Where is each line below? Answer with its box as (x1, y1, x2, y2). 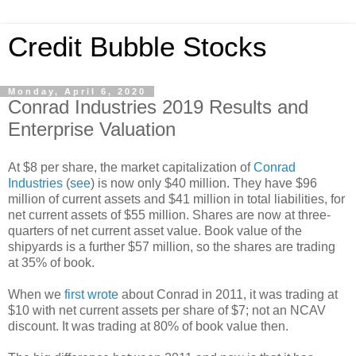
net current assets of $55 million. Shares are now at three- (8, 207, 331, 222)
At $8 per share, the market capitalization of (8, 160, 253, 174)
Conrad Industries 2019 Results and (8, 96, 308, 118)
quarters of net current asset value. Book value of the (8, 223, 302, 238)
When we (8, 287, 64, 301)
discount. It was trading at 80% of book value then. (8, 319, 288, 333)
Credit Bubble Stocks (8, 32, 267, 62)
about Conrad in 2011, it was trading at (118, 287, 338, 301)
